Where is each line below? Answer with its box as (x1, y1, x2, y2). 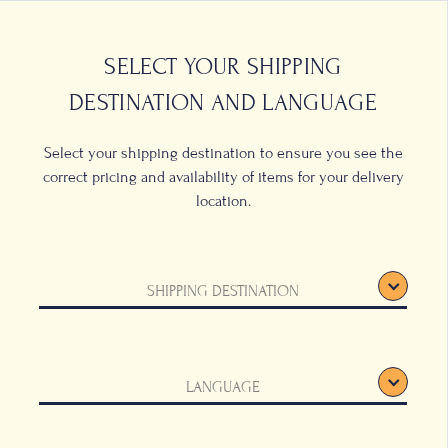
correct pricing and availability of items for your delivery (42, 168, 404, 186)
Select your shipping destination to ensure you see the (43, 144, 403, 162)
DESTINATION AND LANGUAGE (69, 89, 377, 116)
